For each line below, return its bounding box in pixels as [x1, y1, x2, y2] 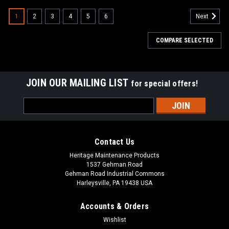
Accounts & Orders [80, 201, 149, 211]
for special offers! [131, 78, 198, 88]
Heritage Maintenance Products [70, 151, 159, 159]
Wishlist [103, 216, 126, 223]
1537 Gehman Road [86, 161, 143, 168]
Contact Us [94, 136, 135, 147]
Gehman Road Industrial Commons [64, 170, 165, 177]
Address [24, 109, 51, 118]
